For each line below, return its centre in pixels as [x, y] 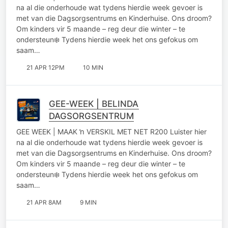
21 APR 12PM [46, 67]
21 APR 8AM [44, 202]
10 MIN [93, 67]
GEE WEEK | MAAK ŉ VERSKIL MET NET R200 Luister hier [111, 131]
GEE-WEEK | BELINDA [94, 104]
